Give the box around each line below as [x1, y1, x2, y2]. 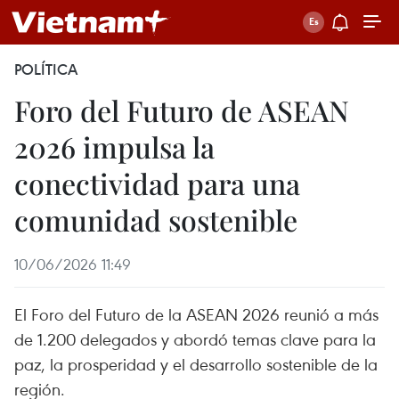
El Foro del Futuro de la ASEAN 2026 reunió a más [14, 303, 379, 325]
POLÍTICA [14, 60, 77, 79]
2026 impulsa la [14, 127, 215, 166]
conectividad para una [14, 164, 300, 202]
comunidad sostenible [14, 200, 297, 239]
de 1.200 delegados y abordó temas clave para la [14, 328, 376, 350]
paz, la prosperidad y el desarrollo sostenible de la [14, 353, 378, 375]
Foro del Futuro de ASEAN [14, 91, 349, 129]
